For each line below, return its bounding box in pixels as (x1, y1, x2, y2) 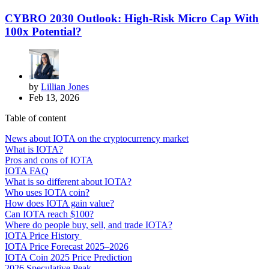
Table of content (5, 113, 66, 124)
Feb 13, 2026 (29, 92, 79, 103)
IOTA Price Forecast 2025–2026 (5, 241, 128, 252)
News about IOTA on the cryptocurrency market (5, 133, 189, 144)
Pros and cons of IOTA (5, 155, 93, 166)
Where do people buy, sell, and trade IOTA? (5, 220, 172, 231)
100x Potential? (5, 25, 82, 38)
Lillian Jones (41, 82, 89, 92)
